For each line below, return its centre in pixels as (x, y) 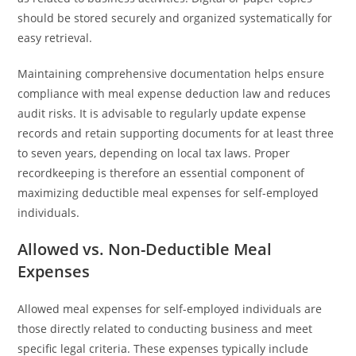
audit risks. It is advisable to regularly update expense (162, 113)
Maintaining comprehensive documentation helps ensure (171, 74)
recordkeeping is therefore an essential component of (161, 173)
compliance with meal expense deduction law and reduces (174, 93)
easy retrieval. (55, 38)
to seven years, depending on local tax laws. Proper (154, 153)
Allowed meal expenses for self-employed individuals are (170, 309)
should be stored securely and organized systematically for (175, 18)
